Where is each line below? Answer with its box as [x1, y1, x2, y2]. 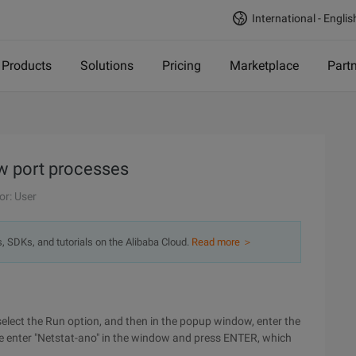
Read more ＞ [192, 236, 253, 248]
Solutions [80, 58, 133, 73]
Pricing [162, 58, 201, 73]
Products [2, 58, 52, 73]
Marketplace [230, 58, 299, 73]
